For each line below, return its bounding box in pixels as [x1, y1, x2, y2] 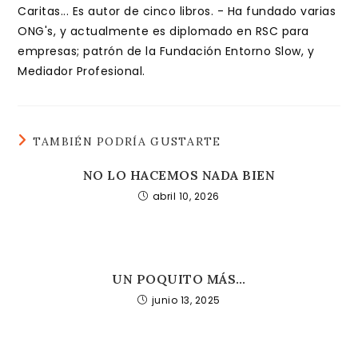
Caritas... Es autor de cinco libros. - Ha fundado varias [18, 3, 336, 19]
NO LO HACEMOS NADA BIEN [82, 167, 276, 183]
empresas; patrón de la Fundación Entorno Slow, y [18, 43, 315, 59]
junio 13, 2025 [151, 293, 221, 307]
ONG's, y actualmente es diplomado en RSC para [18, 23, 309, 39]
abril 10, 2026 [152, 189, 220, 203]
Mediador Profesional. [18, 63, 145, 79]
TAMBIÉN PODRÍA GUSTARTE [32, 134, 221, 149]
